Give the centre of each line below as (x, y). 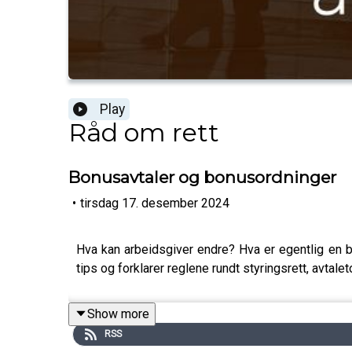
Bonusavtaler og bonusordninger (202, 178)
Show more (118, 313)
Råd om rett (144, 133)
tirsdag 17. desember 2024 (155, 203)
